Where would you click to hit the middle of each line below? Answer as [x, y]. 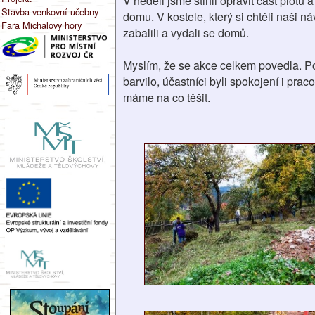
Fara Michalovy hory [41, 25]
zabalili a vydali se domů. [187, 33]
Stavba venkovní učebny [50, 11]
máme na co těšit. [167, 97]
